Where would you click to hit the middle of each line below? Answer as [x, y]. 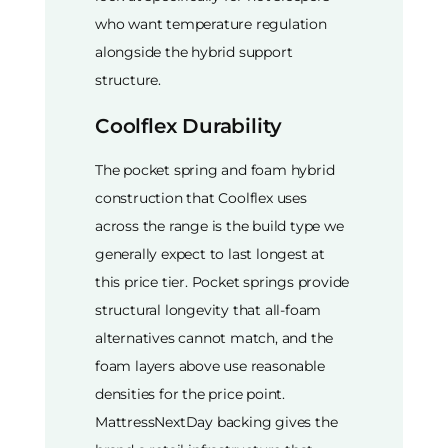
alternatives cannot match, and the [214, 337]
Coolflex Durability [189, 126]
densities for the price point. [190, 393]
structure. [128, 80]
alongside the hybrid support [194, 52]
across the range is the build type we [219, 225]
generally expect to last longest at [210, 253]
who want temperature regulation [211, 24]
